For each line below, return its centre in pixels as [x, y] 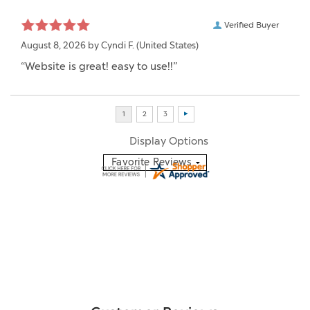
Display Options [169, 141]
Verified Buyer [252, 25]
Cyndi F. [118, 45]
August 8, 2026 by [61, 45]
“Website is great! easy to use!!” [99, 66]
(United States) [166, 45]
